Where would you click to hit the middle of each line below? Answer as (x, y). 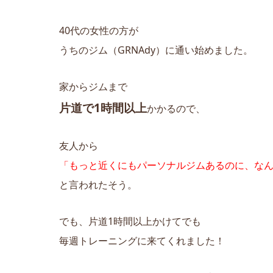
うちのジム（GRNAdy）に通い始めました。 (156, 50)
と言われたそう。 (98, 184)
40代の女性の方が (99, 30)
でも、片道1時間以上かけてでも (130, 221)
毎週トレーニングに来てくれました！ (142, 240)
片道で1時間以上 (103, 107)
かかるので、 (176, 108)
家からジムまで (93, 86)
